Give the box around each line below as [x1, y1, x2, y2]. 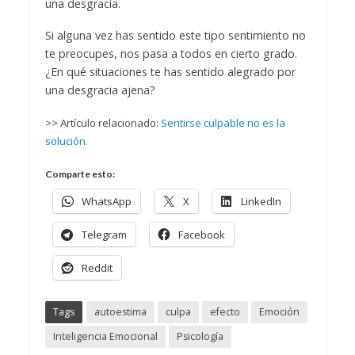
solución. [44, 134, 88, 149]
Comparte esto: [44, 168, 115, 181]
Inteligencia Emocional [52, 329, 158, 343]
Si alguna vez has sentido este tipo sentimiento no [44, 28, 306, 44]
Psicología [176, 329, 223, 343]
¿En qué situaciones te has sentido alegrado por [44, 64, 296, 80]
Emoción [258, 304, 300, 319]
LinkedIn [240, 194, 281, 209]
